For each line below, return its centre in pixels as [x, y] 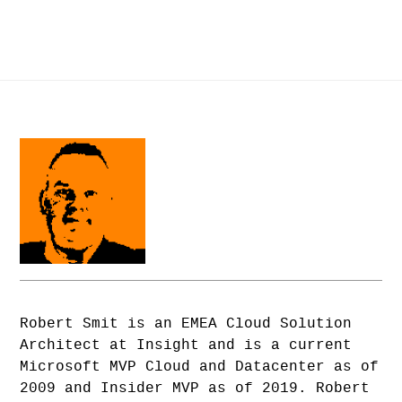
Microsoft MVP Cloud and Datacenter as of [200, 367]
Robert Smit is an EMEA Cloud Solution [186, 324]
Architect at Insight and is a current [186, 346]
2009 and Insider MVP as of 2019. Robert [195, 389]
